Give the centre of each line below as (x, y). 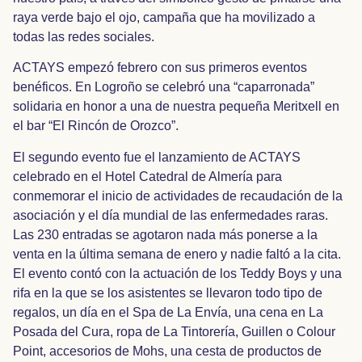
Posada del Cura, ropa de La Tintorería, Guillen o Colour (174, 331)
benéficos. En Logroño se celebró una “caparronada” (164, 87)
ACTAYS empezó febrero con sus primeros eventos (160, 68)
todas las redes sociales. (84, 37)
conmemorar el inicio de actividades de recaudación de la (178, 196)
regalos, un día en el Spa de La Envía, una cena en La (168, 312)
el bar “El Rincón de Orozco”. (96, 126)
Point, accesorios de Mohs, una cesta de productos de (167, 351)
